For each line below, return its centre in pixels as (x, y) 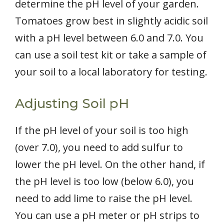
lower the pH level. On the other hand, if (110, 164)
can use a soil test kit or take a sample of (111, 55)
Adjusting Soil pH (72, 104)
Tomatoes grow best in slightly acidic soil (111, 21)
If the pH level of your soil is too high (102, 130)
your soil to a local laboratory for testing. (111, 72)
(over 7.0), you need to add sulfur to (99, 147)
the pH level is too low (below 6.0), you (104, 181)
